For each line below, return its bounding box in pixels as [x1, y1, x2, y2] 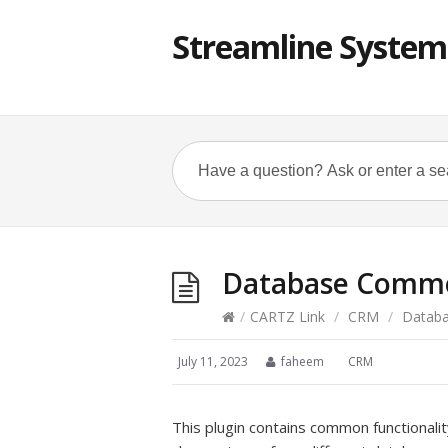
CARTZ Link [250, 307, 325, 326]
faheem [278, 353, 327, 370]
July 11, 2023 [178, 353, 248, 370]
